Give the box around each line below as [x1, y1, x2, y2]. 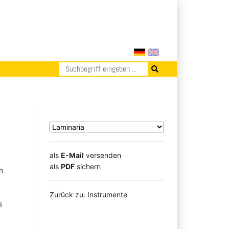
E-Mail [61, 150, 84, 159]
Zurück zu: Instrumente [50, 190, 127, 199]
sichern [75, 162, 101, 171]
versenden [84, 150, 121, 159]
